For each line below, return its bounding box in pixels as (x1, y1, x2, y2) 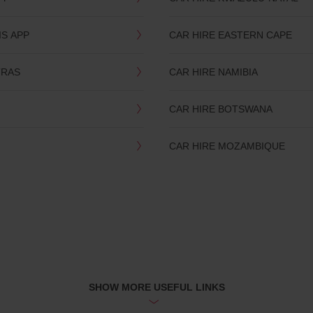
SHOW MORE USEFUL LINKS (88, 280, 225, 294)
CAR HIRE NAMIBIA (169, 65, 259, 79)
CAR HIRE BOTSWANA (169, 102, 273, 116)
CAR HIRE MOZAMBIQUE (169, 139, 286, 153)
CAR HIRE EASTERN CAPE (169, 28, 293, 42)
